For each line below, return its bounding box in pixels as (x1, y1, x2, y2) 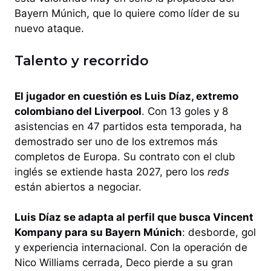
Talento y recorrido (15, 52, 149, 69)
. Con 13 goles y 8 (142, 105, 228, 117)
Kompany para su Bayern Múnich (15, 226, 182, 239)
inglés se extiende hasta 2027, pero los (15, 165, 207, 178)
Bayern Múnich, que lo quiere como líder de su (15, 7, 240, 20)
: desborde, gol (182, 226, 256, 239)
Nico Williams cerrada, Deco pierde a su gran (15, 256, 233, 269)
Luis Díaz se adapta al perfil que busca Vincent (15, 211, 253, 224)
